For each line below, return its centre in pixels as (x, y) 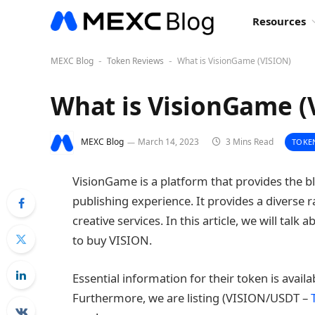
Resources (279, 21)
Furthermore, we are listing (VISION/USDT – (192, 297)
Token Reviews (135, 61)
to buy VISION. (112, 240)
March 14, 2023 (168, 142)
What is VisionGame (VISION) (234, 61)
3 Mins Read (249, 142)
